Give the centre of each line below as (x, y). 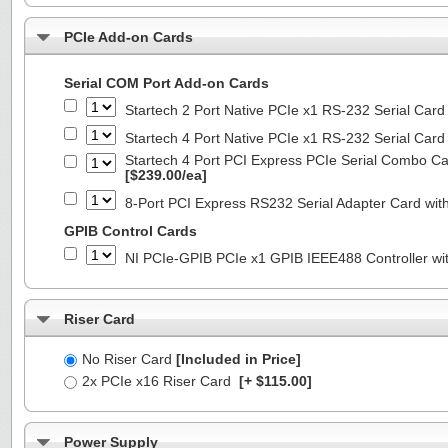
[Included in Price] (238, 359)
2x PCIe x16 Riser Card (158, 381)
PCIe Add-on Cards (128, 37)
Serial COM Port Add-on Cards (166, 83)
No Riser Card (129, 359)
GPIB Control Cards (130, 231)
